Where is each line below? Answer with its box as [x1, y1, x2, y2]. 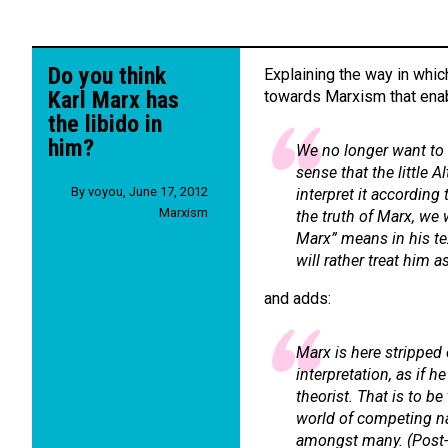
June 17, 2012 [129, 183, 208, 199]
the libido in [48, 110, 162, 138]
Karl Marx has [48, 86, 179, 114]
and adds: [264, 289, 331, 308]
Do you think [48, 62, 166, 90]
